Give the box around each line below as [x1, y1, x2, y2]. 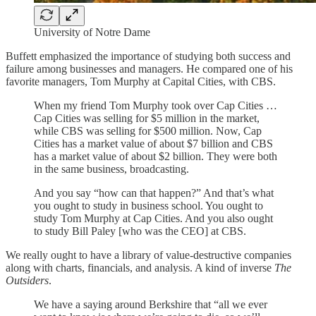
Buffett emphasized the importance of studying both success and [6, 49, 291, 62]
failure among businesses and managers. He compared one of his [6, 62, 293, 75]
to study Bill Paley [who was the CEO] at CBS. [34, 224, 246, 237]
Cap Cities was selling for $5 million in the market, [34, 111, 260, 124]
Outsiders [6, 274, 49, 286]
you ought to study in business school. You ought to [34, 199, 263, 212]
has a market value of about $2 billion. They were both [34, 150, 277, 162]
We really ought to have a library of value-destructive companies [6, 248, 291, 261]
